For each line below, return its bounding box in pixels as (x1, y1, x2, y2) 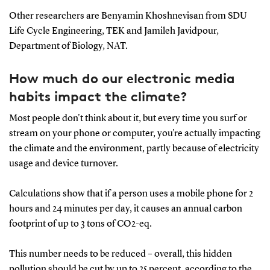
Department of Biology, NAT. (8, 41, 128, 51)
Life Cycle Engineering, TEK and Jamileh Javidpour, (8, 26, 219, 36)
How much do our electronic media (8, 70, 235, 86)
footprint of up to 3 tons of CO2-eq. (8, 219, 152, 229)
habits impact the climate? (8, 88, 187, 104)
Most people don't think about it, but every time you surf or (8, 113, 247, 124)
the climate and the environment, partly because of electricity (8, 143, 259, 154)
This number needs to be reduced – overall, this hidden (8, 249, 232, 259)
